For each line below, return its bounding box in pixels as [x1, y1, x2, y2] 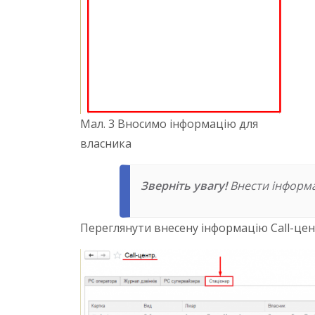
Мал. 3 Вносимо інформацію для [80, 116, 258, 131]
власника [80, 136, 131, 151]
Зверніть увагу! [140, 178, 227, 193]
